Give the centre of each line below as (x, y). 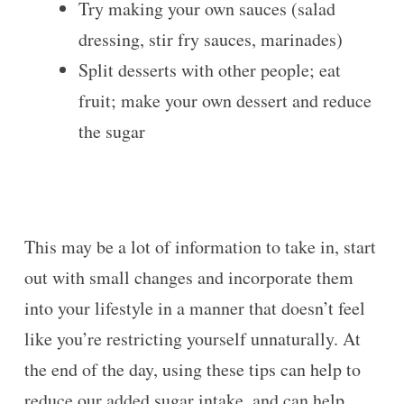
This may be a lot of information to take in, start (200, 247)
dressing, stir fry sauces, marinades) (213, 39)
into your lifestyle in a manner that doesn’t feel (194, 308)
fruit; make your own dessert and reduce (225, 101)
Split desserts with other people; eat (209, 70)
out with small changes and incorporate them (188, 277)
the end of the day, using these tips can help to (192, 369)
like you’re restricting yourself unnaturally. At (192, 339)
